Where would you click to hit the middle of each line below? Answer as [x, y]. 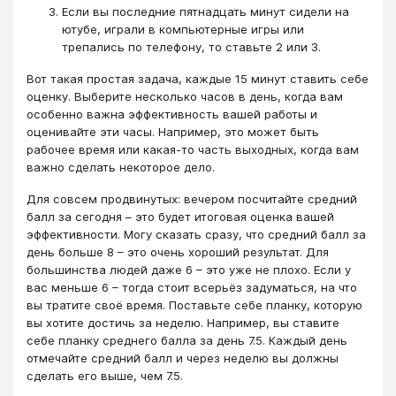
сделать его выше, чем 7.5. [105, 376]
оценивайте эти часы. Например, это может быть [173, 131]
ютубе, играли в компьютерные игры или [183, 29]
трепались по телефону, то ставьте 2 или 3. [191, 46]
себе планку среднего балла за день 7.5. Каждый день [187, 341]
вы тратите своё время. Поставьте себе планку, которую [194, 305]
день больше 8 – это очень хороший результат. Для [178, 252]
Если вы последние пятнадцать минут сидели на [206, 11]
